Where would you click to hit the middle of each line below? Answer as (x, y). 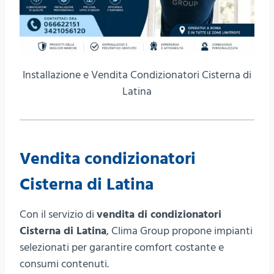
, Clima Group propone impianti (180, 231)
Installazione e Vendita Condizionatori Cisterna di (137, 75)
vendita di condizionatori (159, 215)
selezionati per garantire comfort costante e (122, 248)
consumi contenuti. (64, 264)
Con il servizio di (58, 215)
